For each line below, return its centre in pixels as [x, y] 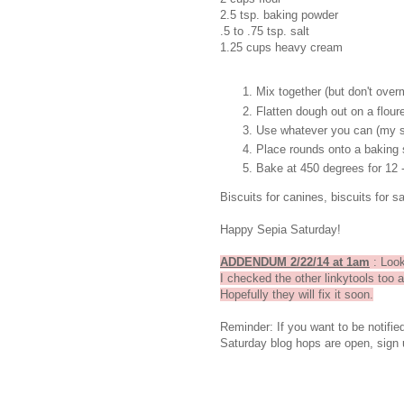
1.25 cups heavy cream [281, 48]
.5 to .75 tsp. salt [265, 32]
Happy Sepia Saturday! [280, 229]
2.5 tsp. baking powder [279, 15]
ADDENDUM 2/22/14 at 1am [295, 262]
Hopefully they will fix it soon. [297, 294]
